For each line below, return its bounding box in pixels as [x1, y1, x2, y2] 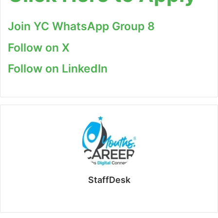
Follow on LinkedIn [8, 62, 108, 76]
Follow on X [8, 40, 70, 54]
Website [112, 191, 140, 200]
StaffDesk [88, 174, 130, 185]
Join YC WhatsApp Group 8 [8, 19, 155, 34]
